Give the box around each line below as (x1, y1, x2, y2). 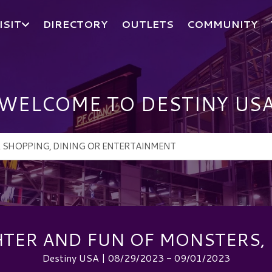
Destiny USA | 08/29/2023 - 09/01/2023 (42, 250, 230, 265)
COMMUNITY (187, 17, 258, 31)
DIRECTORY (43, 17, 108, 31)
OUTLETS (121, 17, 174, 31)
